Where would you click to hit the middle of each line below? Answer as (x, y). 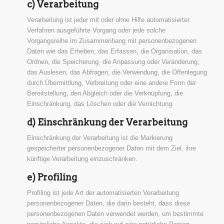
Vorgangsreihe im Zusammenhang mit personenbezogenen (111, 40)
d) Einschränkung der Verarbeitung (107, 122)
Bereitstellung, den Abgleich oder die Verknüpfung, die (105, 93)
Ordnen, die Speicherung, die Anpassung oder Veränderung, (113, 61)
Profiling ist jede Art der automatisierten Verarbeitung (103, 192)
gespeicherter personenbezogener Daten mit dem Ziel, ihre (111, 148)
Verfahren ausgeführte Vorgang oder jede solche (96, 30)
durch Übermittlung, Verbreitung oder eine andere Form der (111, 82)
